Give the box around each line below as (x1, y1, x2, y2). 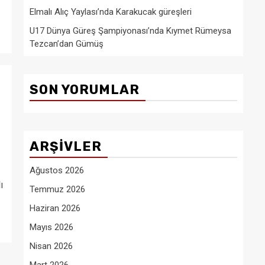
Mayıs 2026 (30, 222, 73, 232)
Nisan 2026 (30, 241, 73, 251)
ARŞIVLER (30, 138, 102, 154)
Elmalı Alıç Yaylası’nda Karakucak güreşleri (30, 7, 192, 17)
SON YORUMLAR (30, 82, 140, 98)
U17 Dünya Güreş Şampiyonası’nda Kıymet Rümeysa (30, 25, 231, 36)
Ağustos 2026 (30, 165, 84, 176)
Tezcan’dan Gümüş (30, 38, 104, 49)
